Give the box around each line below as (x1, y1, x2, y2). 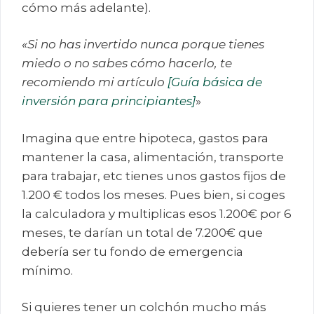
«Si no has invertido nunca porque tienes (22, 37, 264, 52)
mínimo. (22, 263, 73, 278)
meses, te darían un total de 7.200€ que (22, 225, 263, 240)
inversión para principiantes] (22, 94, 196, 109)
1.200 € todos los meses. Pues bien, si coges (22, 187, 285, 202)
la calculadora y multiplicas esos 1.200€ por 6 (22, 206, 292, 221)
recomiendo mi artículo (22, 75, 168, 90)
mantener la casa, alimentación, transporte (22, 149, 284, 164)
